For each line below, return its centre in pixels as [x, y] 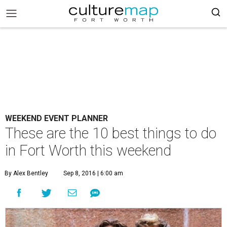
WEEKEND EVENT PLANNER [56, 118]
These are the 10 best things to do [111, 133]
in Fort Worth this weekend [88, 150]
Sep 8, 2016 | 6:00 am [93, 173]
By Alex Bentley [26, 173]
